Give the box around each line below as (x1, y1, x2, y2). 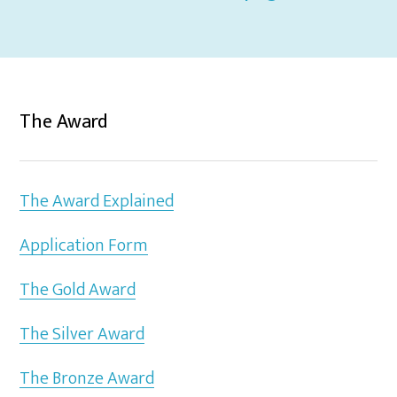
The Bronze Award (19, 363, 155, 393)
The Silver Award (19, 319, 145, 349)
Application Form (19, 230, 149, 261)
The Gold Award (19, 275, 136, 305)
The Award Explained (19, 186, 175, 216)
